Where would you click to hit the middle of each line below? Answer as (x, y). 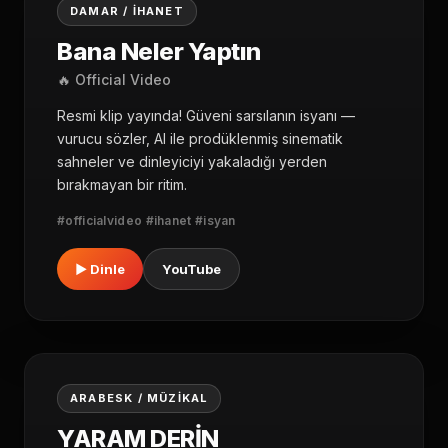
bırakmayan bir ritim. (122, 185)
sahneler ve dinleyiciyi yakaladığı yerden (192, 162)
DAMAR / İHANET (127, 11)
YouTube (191, 269)
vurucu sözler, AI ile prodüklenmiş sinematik (200, 139)
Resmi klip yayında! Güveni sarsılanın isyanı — (206, 116)
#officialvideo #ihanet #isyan (146, 221)
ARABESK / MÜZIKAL (139, 398)
